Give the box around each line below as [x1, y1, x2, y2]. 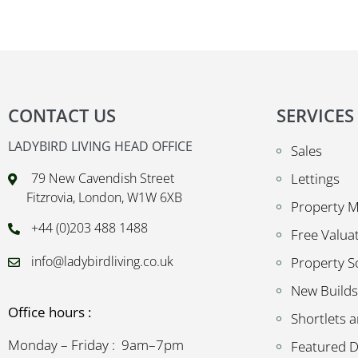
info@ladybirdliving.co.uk [30, 253, 173, 270]
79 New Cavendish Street [30, 169, 174, 187]
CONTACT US [8, 103, 116, 127]
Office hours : [8, 303, 91, 321]
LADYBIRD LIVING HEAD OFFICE [8, 137, 193, 155]
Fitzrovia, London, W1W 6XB [22, 189, 182, 206]
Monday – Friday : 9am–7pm [8, 336, 184, 354]
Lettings [290, 169, 340, 188]
